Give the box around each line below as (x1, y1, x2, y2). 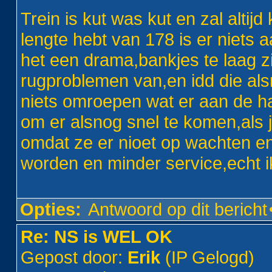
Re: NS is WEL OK (21, 226, 173, 246)
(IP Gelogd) (160, 247, 255, 267)
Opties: (20, 199, 82, 219)
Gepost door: (21, 247, 128, 267)
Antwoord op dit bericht (88, 199, 268, 219)
